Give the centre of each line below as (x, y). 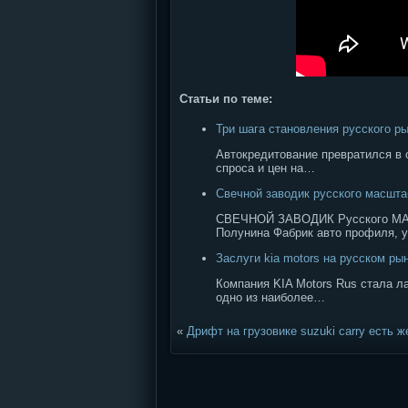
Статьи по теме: (226, 99)
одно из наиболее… (270, 297)
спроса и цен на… (265, 168)
